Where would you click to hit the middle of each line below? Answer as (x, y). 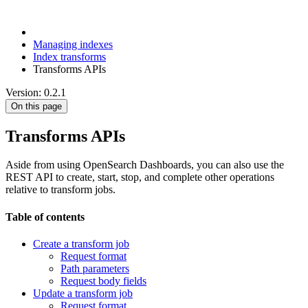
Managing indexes (73, 44)
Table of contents (45, 217)
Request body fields (103, 280)
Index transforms (69, 56)
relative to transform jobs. (60, 190)
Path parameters (95, 268)
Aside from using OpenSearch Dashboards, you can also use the (145, 165)
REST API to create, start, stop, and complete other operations (140, 177)
